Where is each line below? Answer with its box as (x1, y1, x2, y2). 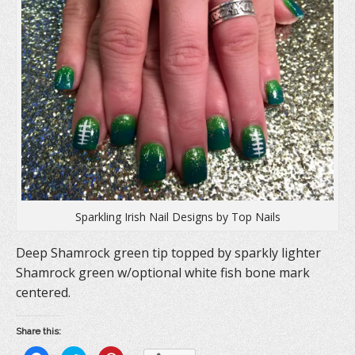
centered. (16, 283, 71, 301)
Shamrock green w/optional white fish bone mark (16, 263, 310, 281)
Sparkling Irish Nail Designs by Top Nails (74, 208, 281, 224)
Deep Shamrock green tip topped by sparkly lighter (16, 243, 321, 261)
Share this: (16, 325, 61, 337)
